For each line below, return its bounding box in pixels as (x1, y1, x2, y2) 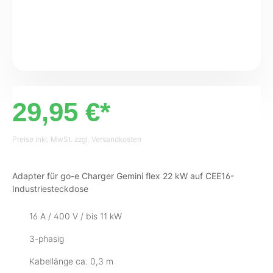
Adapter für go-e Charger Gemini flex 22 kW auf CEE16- (12, 170, 234, 181)
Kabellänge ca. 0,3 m (29, 255, 113, 266)
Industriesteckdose (12, 183, 88, 194)
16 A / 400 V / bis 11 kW (29, 210, 122, 221)
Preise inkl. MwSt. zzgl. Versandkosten (12, 134, 141, 144)
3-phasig (29, 233, 64, 244)
